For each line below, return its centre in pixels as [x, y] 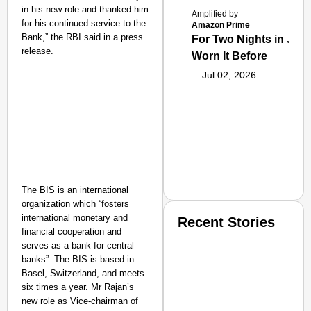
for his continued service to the [84, 23]
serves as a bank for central [78, 245]
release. [37, 51]
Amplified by [215, 14]
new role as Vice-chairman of [80, 301]
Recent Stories [227, 222]
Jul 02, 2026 [229, 75]
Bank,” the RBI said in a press [82, 37]
